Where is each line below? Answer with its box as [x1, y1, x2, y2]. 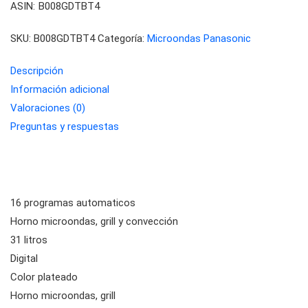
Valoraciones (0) [10, 102, 85, 114]
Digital [10, 252, 38, 265]
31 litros [10, 234, 47, 246]
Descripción [10, 65, 63, 77]
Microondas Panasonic [147, 32, 251, 45]
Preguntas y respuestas [10, 120, 119, 133]
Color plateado [10, 271, 78, 283]
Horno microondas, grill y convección [10, 215, 178, 228]
